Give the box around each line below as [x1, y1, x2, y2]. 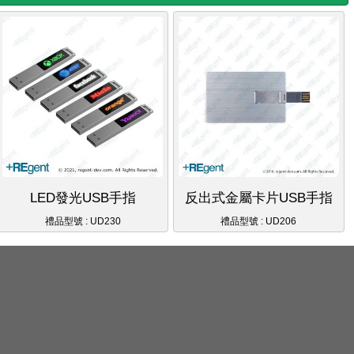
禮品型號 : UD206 [220, 215, 297, 227]
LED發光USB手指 [29, 190, 136, 205]
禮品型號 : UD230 [44, 215, 121, 227]
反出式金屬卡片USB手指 [184, 190, 333, 205]
